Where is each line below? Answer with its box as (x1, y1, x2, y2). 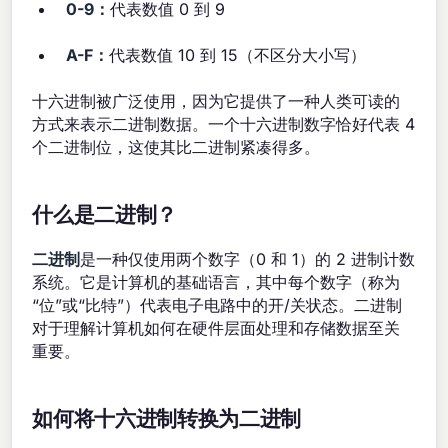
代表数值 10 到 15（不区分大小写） (109, 45, 367, 66)
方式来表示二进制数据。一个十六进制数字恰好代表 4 (32, 114, 416, 135)
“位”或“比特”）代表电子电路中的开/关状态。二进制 (32, 295, 403, 316)
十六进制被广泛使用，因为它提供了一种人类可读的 (32, 91, 401, 112)
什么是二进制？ (32, 203, 178, 229)
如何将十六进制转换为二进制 (32, 407, 302, 433)
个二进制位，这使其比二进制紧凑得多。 (32, 137, 321, 158)
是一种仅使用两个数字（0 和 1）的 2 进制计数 (80, 249, 416, 270)
